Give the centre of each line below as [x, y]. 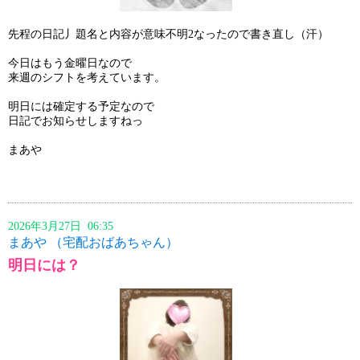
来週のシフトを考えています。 [87, 77]
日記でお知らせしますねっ [76, 121]
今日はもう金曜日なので [70, 63]
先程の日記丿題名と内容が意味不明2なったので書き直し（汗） [168, 34]
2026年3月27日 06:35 [65, 226]
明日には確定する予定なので [81, 106]
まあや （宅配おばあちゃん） [93, 242]
